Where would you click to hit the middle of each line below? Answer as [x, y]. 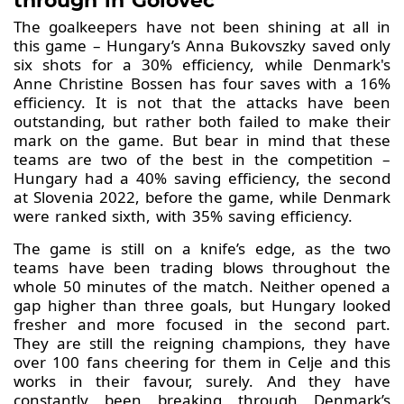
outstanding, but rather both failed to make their [202, 122]
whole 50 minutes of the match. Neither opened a [202, 287]
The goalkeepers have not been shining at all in [202, 27]
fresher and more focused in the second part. [202, 325]
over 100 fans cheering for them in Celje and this [202, 363]
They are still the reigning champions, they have [202, 344]
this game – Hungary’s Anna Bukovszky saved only [202, 46]
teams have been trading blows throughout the [202, 268]
